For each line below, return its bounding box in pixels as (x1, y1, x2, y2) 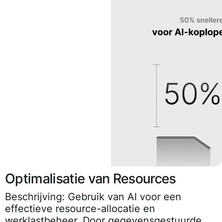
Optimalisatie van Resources (5, 170, 176, 187)
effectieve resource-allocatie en (5, 202, 155, 215)
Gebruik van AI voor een (65, 190, 181, 203)
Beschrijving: (5, 190, 65, 203)
